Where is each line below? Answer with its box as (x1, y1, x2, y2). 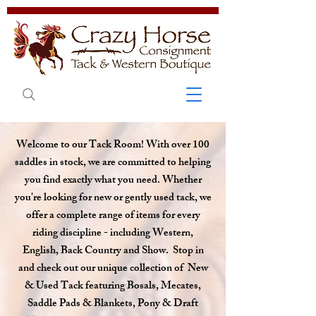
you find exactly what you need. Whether (24, 171, 202, 190)
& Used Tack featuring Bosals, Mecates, (25, 277, 201, 296)
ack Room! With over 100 (97, 136, 209, 155)
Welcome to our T (16, 136, 97, 155)
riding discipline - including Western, (32, 224, 193, 243)
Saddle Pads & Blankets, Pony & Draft (28, 295, 198, 314)
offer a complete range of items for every (25, 207, 200, 226)
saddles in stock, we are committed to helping (15, 154, 211, 173)
